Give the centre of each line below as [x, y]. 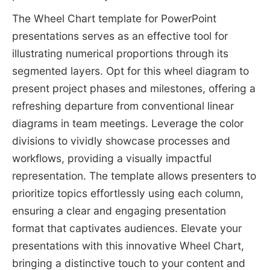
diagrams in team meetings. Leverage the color [127, 124]
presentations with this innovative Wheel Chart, [128, 246]
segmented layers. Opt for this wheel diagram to [130, 71]
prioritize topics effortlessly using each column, [127, 193]
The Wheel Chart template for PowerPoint [114, 19]
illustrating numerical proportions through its [120, 54]
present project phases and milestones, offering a [133, 89]
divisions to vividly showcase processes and [121, 141]
